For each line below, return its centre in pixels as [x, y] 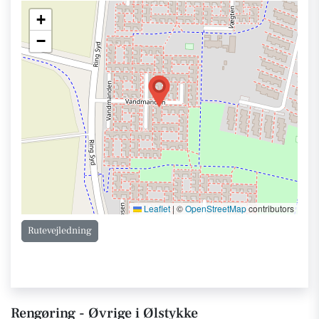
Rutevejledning [60, 231]
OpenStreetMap [216, 208]
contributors [270, 208]
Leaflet [156, 208]
